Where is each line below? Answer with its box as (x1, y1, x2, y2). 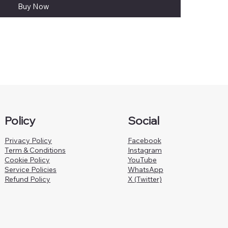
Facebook (127, 135, 161, 145)
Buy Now (17, 2, 49, 12)
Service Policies (5, 164, 57, 174)
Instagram (127, 145, 162, 155)
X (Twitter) (127, 174, 162, 184)
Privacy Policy (5, 135, 52, 145)
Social (127, 113, 159, 128)
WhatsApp (127, 164, 163, 174)
